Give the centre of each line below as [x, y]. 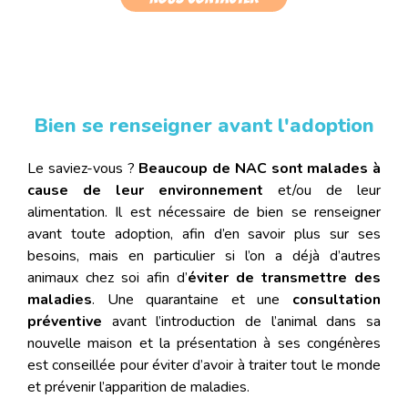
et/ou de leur [322, 191]
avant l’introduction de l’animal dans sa [241, 322]
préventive [65, 322]
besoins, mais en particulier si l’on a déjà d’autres [204, 256]
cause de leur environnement [145, 191]
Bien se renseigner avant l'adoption [204, 126]
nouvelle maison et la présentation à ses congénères [204, 344]
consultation [337, 300]
